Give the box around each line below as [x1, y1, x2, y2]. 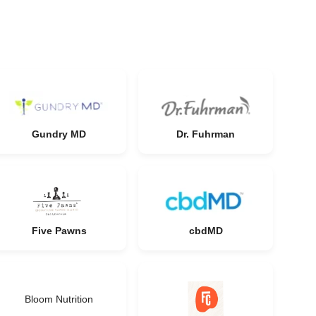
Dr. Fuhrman [176, 128, 235, 140]
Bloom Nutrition [25, 293, 93, 305]
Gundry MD [32, 128, 86, 140]
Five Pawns [31, 225, 87, 236]
